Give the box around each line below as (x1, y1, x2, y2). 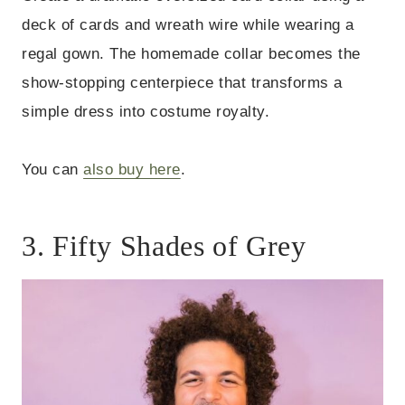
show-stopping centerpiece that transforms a (22, 74, 343, 92)
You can (22, 161, 84, 179)
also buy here (83, 161, 181, 179)
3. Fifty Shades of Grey (22, 230, 306, 263)
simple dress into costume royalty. (22, 103, 270, 121)
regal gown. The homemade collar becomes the (22, 45, 361, 63)
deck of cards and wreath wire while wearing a (22, 16, 354, 34)
